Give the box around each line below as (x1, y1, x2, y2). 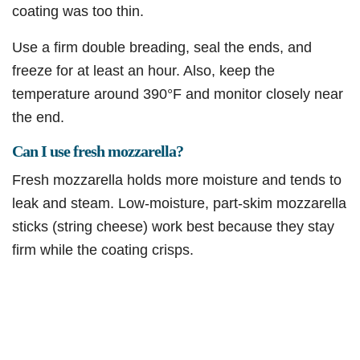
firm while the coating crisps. (12, 241, 194, 259)
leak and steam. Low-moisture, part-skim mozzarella (12, 194, 346, 212)
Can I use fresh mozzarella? (12, 142, 183, 161)
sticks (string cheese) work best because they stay (12, 218, 334, 235)
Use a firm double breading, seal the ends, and (12, 39, 312, 56)
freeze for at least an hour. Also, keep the (12, 62, 275, 80)
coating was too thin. (12, 2, 144, 20)
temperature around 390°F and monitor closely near (12, 85, 343, 103)
